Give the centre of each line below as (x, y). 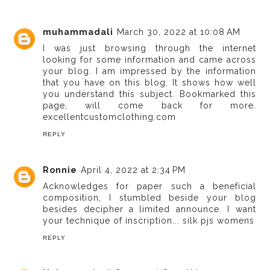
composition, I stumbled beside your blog (149, 197)
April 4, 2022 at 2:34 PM (133, 170)
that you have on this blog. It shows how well (149, 83)
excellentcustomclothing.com (110, 117)
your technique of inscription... (113, 220)
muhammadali (78, 32)
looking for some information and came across (149, 60)
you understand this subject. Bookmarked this (149, 94)
